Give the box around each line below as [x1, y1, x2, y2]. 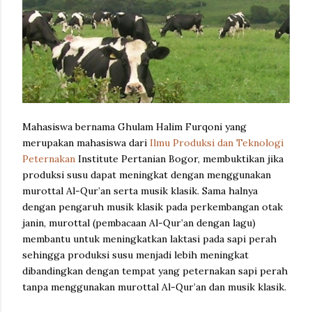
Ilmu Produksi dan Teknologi [150, 136, 283, 149]
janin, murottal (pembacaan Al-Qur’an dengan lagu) [22, 216, 256, 229]
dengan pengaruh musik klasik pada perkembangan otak [22, 200, 283, 213]
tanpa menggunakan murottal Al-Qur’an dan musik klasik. [22, 280, 286, 293]
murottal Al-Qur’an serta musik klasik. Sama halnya [22, 184, 258, 197]
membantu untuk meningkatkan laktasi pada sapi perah [22, 232, 276, 245]
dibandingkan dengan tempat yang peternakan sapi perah [22, 264, 288, 277]
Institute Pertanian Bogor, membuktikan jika [75, 152, 283, 165]
